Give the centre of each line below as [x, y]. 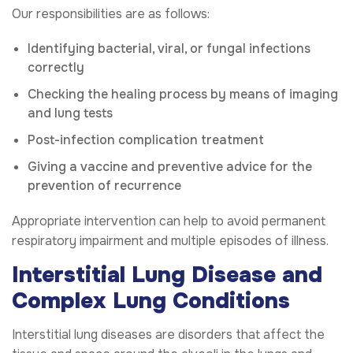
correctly [56, 67]
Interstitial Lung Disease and [167, 275]
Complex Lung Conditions [151, 301]
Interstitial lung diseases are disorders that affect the [168, 335]
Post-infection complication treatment [146, 139]
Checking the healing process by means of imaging [183, 94]
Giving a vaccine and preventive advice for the [170, 166]
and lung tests [70, 113]
